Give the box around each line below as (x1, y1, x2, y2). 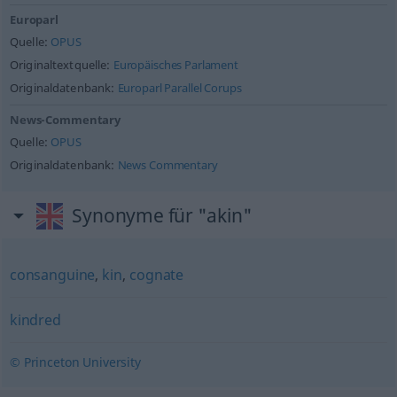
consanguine (9, 265, 96, 284)
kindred (9, 310, 61, 330)
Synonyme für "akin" (72, 203, 253, 228)
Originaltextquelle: (9, 58, 113, 73)
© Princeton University (9, 354, 141, 370)
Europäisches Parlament (113, 58, 238, 73)
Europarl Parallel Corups (117, 81, 242, 96)
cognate (129, 265, 184, 284)
